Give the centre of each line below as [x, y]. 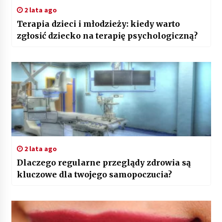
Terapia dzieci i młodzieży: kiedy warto [98, 24]
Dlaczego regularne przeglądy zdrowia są [104, 163]
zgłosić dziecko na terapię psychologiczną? [107, 36]
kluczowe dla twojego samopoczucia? [94, 175]
